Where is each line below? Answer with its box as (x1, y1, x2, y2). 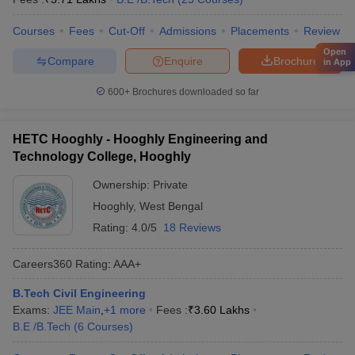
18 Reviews (163, 221, 221, 234)
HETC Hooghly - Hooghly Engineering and (13, 132, 268, 146)
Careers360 (13, 257, 72, 270)
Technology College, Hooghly (13, 150, 191, 163)
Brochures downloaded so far (130, 86, 259, 97)
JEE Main (53, 303, 101, 316)
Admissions (159, 25, 216, 37)
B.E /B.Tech (13, 320, 71, 333)
